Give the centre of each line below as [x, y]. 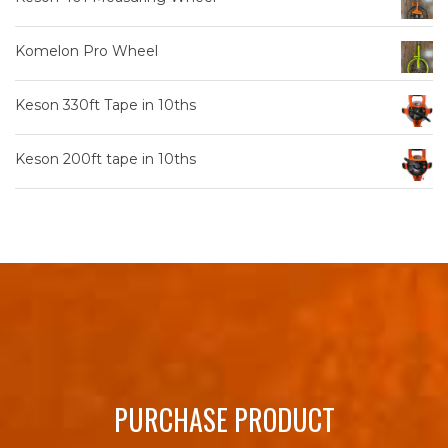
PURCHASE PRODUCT [224, 419]
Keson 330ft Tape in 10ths [105, 104]
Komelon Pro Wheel [86, 50]
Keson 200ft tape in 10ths [105, 158]
